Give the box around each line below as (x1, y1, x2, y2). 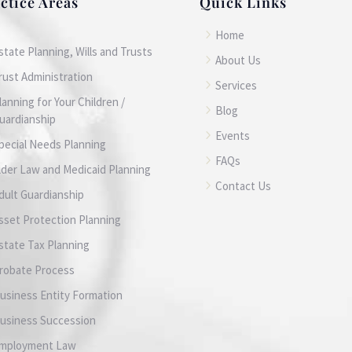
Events (214, 127, 250, 143)
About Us (214, 52, 261, 68)
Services (214, 77, 257, 93)
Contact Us (214, 178, 271, 193)
